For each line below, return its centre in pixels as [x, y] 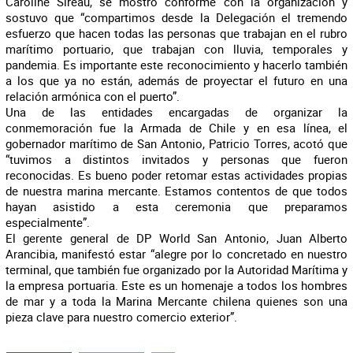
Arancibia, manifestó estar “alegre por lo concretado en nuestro [176, 254]
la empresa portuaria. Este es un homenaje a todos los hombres [176, 285]
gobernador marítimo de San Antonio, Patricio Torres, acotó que [176, 143]
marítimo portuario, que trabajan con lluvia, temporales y [176, 49]
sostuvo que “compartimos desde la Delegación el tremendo [176, 17]
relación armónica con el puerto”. [92, 96]
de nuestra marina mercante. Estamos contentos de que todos [176, 191]
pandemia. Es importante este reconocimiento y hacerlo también [176, 65]
